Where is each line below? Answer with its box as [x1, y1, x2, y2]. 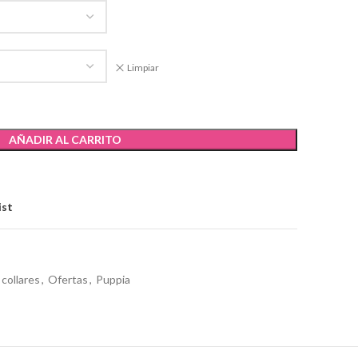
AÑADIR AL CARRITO [9, 133, 121, 146]
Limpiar [127, 61, 159, 74]
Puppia [96, 272, 130, 286]
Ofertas [48, 272, 88, 286]
